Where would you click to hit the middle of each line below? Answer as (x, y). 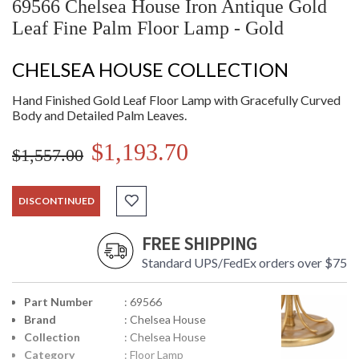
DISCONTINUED (56, 201)
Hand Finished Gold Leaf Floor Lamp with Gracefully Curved (176, 100)
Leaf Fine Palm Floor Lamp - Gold (148, 28)
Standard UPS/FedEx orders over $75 (244, 263)
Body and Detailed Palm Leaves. (99, 115)
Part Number (58, 302)
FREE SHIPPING (199, 244)
